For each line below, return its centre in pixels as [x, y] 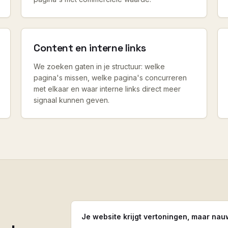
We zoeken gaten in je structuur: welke [99, 66]
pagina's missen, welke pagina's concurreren [110, 78]
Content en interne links [90, 48]
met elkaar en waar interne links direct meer [107, 89]
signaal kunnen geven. [72, 100]
